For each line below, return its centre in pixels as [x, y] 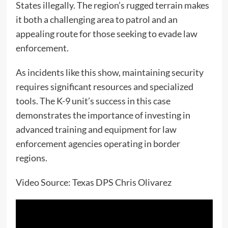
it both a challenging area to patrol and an [96, 20]
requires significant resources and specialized [104, 87]
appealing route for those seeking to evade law [106, 34]
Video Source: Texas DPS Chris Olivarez [93, 182]
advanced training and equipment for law [96, 130]
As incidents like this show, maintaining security [109, 73]
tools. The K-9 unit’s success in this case [93, 101]
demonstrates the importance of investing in [103, 115]
